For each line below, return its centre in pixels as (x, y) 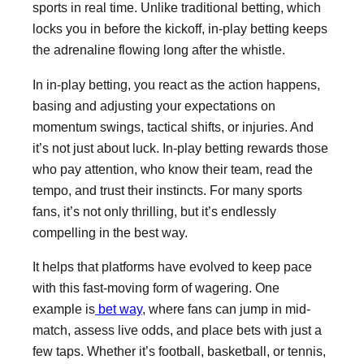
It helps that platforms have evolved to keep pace (172, 266)
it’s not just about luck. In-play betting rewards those (180, 147)
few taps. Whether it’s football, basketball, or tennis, (179, 351)
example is (64, 308)
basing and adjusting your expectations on (154, 105)
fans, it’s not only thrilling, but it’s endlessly (154, 211)
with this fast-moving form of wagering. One (156, 287)
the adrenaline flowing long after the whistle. (160, 50)
